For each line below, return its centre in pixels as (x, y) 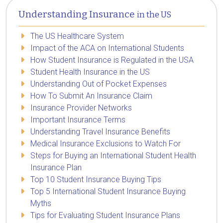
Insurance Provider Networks (81, 108)
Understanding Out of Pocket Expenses (99, 84)
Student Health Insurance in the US (90, 72)
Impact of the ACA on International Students (107, 48)
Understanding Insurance (78, 14)
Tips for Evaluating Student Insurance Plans (105, 215)
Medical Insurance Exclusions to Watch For (106, 143)
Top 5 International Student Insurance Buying (108, 191)
